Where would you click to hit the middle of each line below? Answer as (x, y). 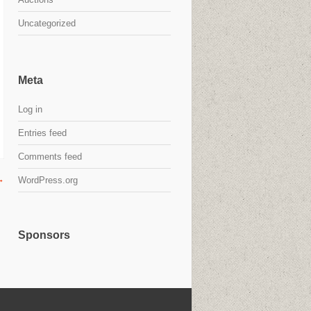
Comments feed (50, 157)
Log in (30, 109)
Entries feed (42, 133)
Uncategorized (47, 23)
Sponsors (44, 235)
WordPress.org (48, 180)
